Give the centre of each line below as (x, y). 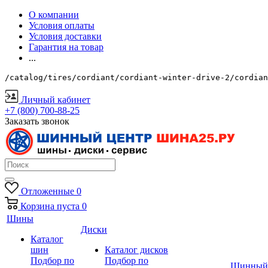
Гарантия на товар (66, 47)
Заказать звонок (37, 121)
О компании (54, 15)
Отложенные (47, 191)
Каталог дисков (136, 250)
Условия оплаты (62, 25)
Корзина (37, 206)
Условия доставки (65, 36)
